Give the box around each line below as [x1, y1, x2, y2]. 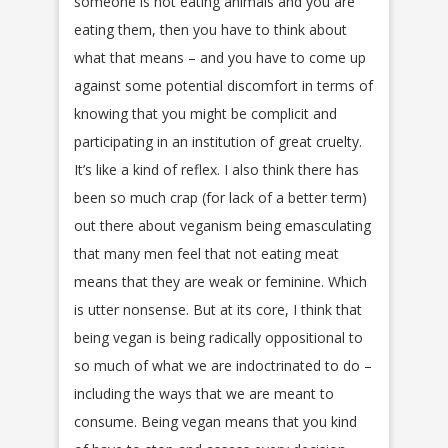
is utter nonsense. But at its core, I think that [74, 299, 362, 319]
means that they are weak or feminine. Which [74, 271, 367, 291]
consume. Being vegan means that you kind [74, 411, 357, 431]
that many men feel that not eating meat [74, 243, 339, 263]
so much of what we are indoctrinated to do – [74, 355, 372, 375]
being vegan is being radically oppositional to [74, 327, 363, 347]
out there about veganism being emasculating [74, 215, 371, 235]
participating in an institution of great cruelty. [74, 131, 362, 151]
